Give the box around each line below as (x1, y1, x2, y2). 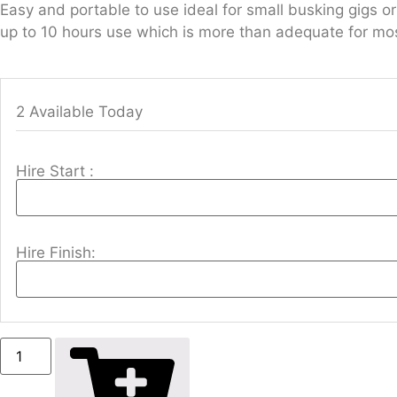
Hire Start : (16, 162, 94, 181)
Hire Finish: (16, 244, 96, 262)
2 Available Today (16, 103, 143, 121)
